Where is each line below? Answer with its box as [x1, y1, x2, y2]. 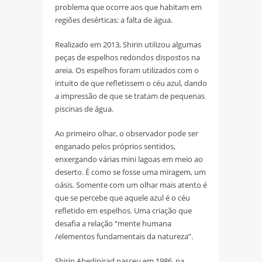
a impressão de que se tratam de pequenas [55, 90, 205, 101]
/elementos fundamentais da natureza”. [55, 230, 193, 242]
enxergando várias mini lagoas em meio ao [55, 153, 203, 164]
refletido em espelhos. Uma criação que [55, 205, 192, 216]
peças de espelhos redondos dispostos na [55, 51, 200, 63]
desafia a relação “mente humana [55, 218, 171, 229]
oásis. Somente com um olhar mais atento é [55, 179, 207, 190]
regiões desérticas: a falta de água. [55, 14, 173, 25]
